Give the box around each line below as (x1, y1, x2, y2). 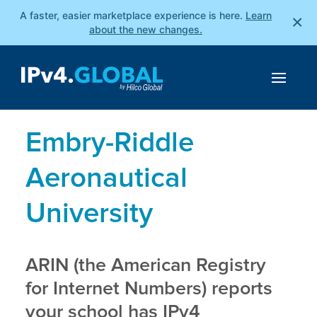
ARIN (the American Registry (25, 255, 266, 278)
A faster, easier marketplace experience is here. (20, 9, 243, 21)
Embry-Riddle (25, 128, 194, 160)
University (25, 199, 153, 231)
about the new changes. (89, 23, 202, 35)
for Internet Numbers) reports (25, 279, 272, 301)
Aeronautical (25, 163, 188, 195)
